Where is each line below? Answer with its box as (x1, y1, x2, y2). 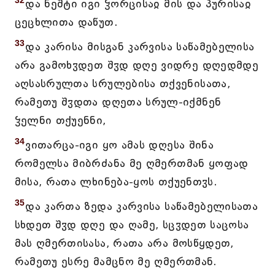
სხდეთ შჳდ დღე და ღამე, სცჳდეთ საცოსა (14, 218, 249, 231)
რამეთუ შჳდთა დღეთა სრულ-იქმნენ (14, 95, 222, 109)
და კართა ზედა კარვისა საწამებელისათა (25, 199, 258, 213)
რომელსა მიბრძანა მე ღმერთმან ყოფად (14, 157, 249, 170)
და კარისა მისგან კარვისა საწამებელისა (25, 40, 255, 53)
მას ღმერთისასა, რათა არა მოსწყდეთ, (14, 236, 234, 250)
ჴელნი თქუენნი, (14, 114, 106, 127)
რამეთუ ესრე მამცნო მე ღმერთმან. (14, 255, 217, 268)
